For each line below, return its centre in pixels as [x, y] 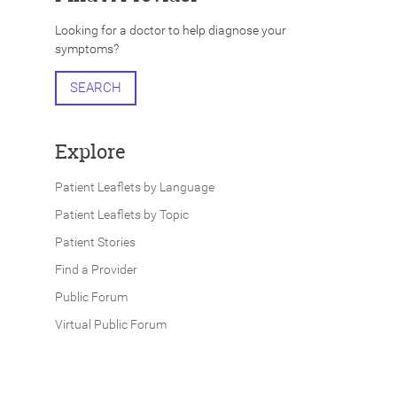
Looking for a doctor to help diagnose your [170, 31]
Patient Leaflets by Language [134, 187]
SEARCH [95, 88]
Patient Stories [95, 242]
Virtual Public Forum [110, 325]
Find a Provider [96, 270]
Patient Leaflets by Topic [121, 215]
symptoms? [86, 49]
